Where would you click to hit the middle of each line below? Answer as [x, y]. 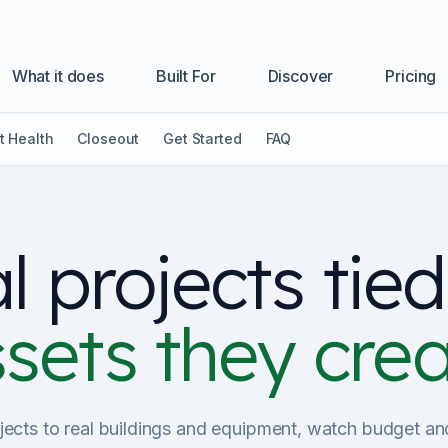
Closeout [108, 138]
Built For [185, 76]
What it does [57, 76]
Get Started [202, 138]
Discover [300, 76]
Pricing [411, 76]
